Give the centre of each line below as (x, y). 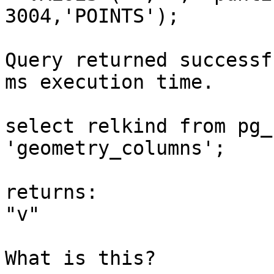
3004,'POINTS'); (92, 16)
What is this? (80, 258)
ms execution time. (109, 82)
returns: (51, 192)
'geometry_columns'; (115, 148)
